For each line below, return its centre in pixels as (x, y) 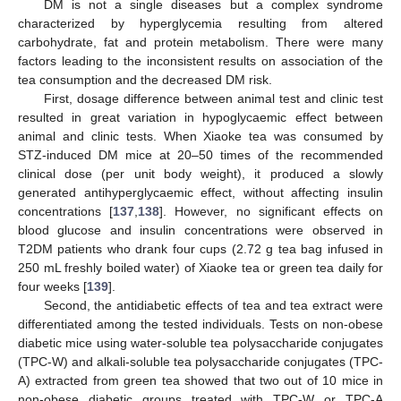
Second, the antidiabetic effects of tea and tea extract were (213, 305)
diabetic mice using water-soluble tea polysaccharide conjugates (200, 342)
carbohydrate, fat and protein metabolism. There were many (200, 42)
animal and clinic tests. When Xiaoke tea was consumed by (200, 136)
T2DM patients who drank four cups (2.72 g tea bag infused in (200, 248)
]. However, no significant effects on (272, 211)
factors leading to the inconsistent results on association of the (200, 60)
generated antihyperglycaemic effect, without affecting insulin (200, 192)
